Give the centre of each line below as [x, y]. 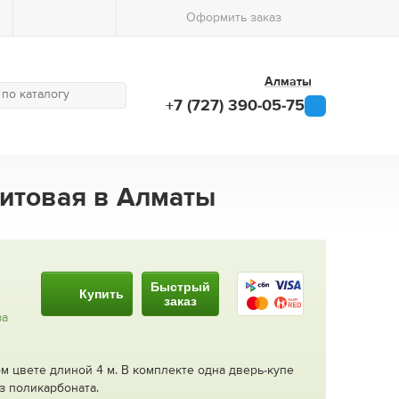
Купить [102, 294]
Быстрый [180, 287]
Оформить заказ [234, 18]
